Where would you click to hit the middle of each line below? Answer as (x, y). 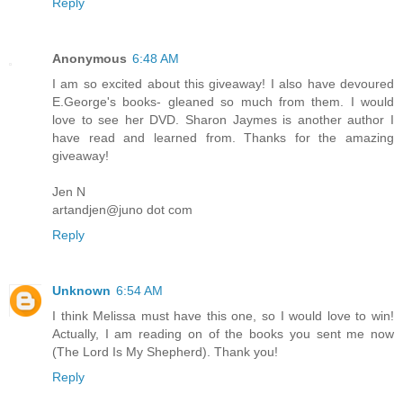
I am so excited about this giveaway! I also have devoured (223, 84)
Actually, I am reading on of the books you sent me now (223, 334)
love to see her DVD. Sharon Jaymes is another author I (223, 120)
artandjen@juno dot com (122, 210)
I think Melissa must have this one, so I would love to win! (223, 316)
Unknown (81, 291)
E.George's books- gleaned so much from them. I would (223, 102)
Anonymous (90, 59)
